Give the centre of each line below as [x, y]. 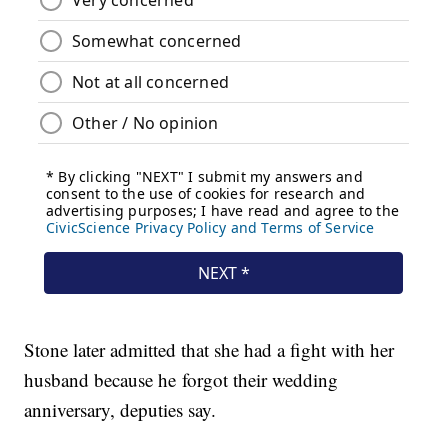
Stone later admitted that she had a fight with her [209, 350]
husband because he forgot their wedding [181, 380]
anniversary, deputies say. [120, 410]
